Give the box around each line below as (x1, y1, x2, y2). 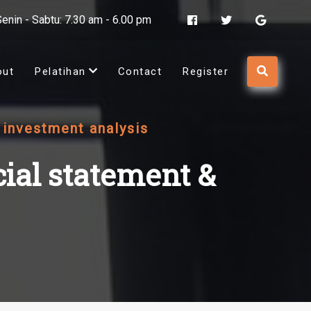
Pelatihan (35, 65, 86, 78)
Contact (117, 65, 162, 78)
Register (183, 65, 228, 78)
